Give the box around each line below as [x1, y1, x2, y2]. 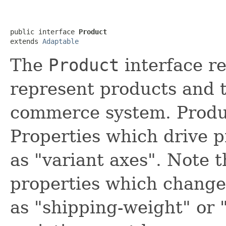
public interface [10, 27, 79, 36]
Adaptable [42, 37, 79, 45]
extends [10, 37, 42, 45]
